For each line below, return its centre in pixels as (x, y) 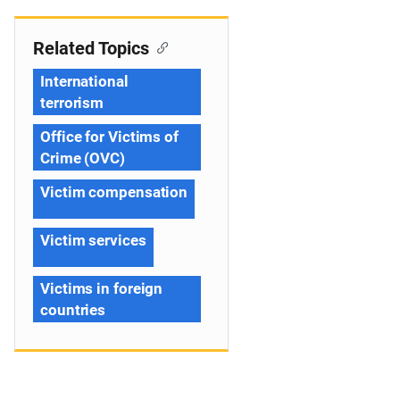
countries (73, 310)
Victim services (93, 240)
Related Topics (91, 48)
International (84, 81)
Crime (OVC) (83, 158)
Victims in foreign (102, 288)
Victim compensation (114, 192)
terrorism (72, 103)
